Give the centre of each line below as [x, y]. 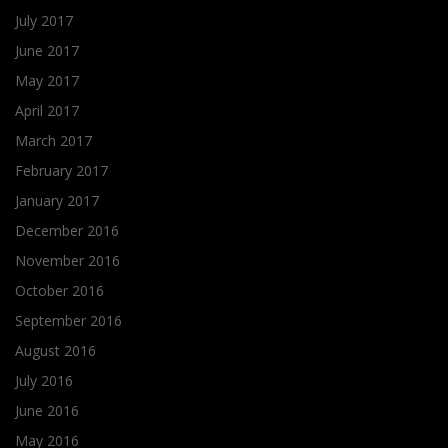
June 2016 [47, 411]
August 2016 [55, 351]
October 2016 [59, 291]
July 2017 [44, 21]
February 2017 [61, 171]
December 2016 [67, 231]
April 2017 [47, 111]
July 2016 [44, 381]
